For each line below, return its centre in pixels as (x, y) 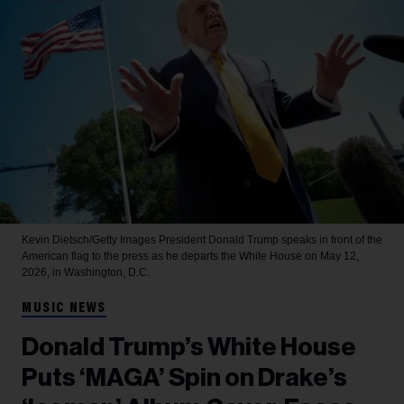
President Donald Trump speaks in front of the (271, 240)
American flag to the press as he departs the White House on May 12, (190, 256)
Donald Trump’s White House (189, 347)
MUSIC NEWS (64, 308)
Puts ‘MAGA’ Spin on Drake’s (184, 378)
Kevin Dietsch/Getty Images (90, 240)
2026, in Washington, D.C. (86, 272)
